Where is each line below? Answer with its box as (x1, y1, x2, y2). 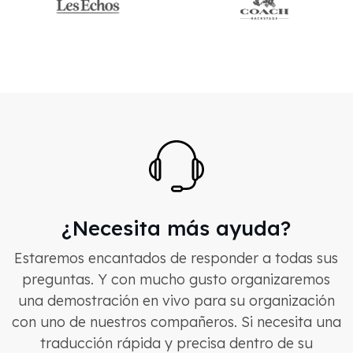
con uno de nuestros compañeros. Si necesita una (11, 313, 341, 331)
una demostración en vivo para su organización (17, 292, 335, 310)
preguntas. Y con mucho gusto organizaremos (22, 270, 330, 288)
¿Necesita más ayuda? (61, 215, 291, 240)
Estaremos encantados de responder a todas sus (14, 249, 338, 267)
